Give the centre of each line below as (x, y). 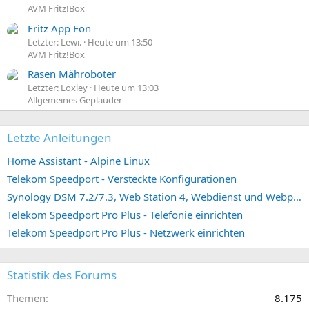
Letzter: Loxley (58, 88)
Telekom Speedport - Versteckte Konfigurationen (122, 179)
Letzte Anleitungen (59, 138)
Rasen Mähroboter (72, 74)
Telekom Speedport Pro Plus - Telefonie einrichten (125, 215)
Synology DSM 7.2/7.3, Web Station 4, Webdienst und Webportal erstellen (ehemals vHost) (297, 197)
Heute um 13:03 (126, 88)
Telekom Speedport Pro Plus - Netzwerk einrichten (126, 233)
